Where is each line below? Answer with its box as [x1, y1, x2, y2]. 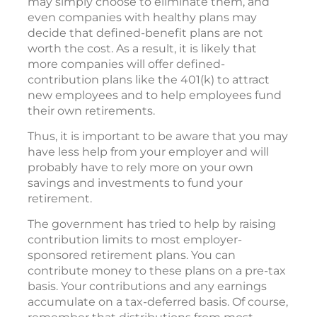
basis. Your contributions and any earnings [28, 279, 267, 294]
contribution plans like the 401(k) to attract [28, 73, 270, 87]
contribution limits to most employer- [28, 233, 242, 247]
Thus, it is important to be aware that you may [28, 129, 288, 144]
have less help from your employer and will [28, 145, 269, 159]
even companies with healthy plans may [28, 11, 257, 25]
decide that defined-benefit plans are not [28, 26, 263, 40]
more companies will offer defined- [28, 57, 225, 71]
